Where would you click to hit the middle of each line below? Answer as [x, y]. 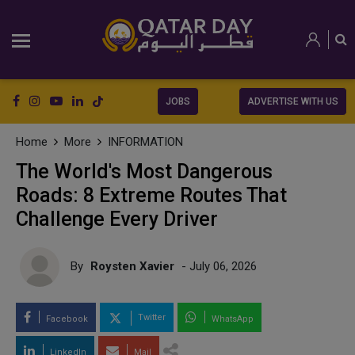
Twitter [151, 318]
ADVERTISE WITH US [293, 101]
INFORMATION [145, 142]
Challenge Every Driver [117, 219]
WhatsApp [231, 319]
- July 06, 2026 [218, 266]
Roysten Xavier [132, 266]
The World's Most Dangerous [144, 172]
